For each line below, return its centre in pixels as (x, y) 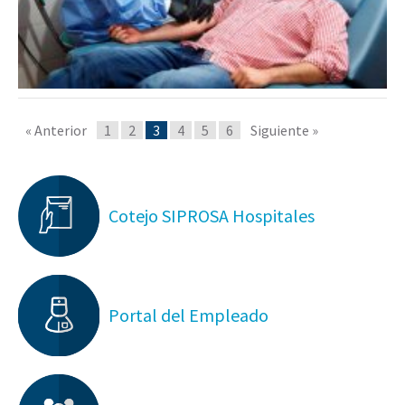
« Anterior (56, 131)
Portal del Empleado (188, 316)
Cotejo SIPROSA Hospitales (212, 216)
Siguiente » (284, 131)
